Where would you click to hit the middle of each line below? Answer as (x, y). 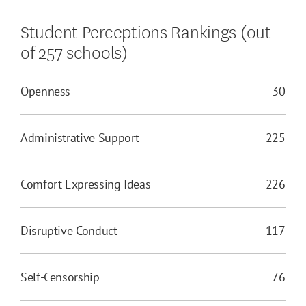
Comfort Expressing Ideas (86, 184)
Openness (46, 92)
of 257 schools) (74, 51)
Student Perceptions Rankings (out (146, 31)
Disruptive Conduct (69, 231)
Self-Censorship (60, 277)
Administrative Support (80, 138)
